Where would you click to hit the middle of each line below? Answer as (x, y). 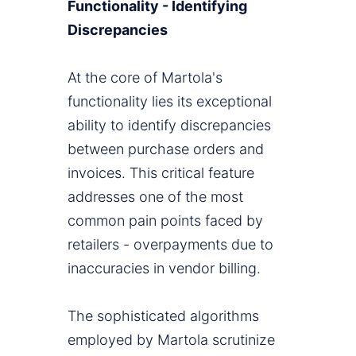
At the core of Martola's (145, 78)
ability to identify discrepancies (169, 126)
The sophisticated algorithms (163, 316)
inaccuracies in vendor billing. (164, 269)
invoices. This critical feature (161, 173)
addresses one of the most (155, 197)
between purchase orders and (166, 149)
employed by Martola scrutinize (171, 340)
